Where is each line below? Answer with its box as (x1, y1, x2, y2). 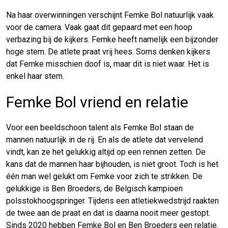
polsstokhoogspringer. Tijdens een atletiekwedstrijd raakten (6, 195, 219, 206)
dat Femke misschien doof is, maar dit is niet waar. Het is (6, 59, 209, 69)
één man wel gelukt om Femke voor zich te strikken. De (6, 171, 203, 181)
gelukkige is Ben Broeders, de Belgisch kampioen (6, 183, 183, 193)
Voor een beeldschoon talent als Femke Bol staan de (6, 122, 194, 132)
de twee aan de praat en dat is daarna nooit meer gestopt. (6, 208, 210, 218)
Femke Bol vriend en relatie (6, 93, 188, 111)
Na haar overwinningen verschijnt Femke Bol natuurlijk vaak (6, 10, 214, 20)
